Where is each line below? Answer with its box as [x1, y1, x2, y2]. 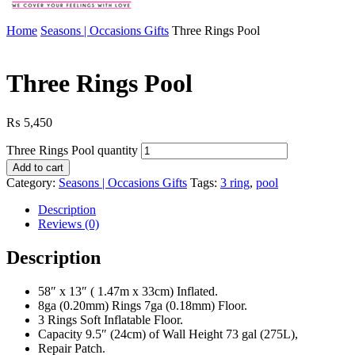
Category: [6, 175, 59, 189]
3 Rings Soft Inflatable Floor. [38, 312, 183, 326]
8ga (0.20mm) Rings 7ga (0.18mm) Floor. [38, 298, 247, 312]
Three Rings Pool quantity [6, 143, 138, 157]
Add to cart [13, 161, 63, 174]
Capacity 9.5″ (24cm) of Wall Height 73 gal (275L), [38, 326, 298, 341]
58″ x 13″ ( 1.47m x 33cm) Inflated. [38, 284, 218, 298]
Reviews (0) [38, 216, 99, 231]
